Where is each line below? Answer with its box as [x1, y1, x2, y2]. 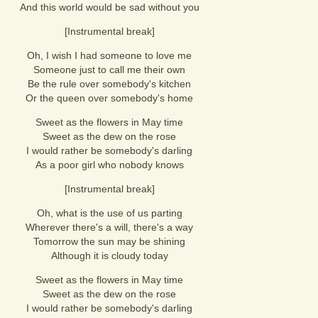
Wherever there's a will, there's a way [26, 221, 193, 233]
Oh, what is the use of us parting [36, 207, 182, 219]
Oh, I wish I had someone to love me [27, 50, 192, 61]
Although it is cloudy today [50, 250, 168, 261]
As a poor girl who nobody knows [35, 159, 184, 170]
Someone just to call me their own [33, 64, 185, 75]
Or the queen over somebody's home [26, 92, 193, 104]
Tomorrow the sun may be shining [33, 236, 185, 247]
